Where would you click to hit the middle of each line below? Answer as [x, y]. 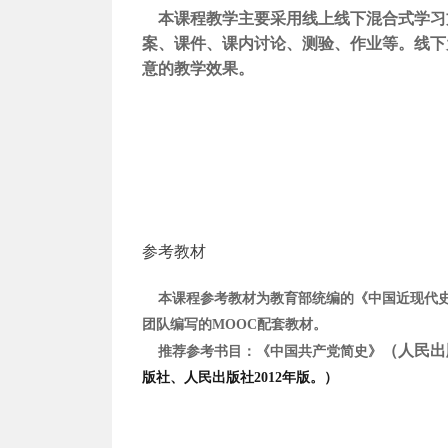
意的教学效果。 [198, 68]
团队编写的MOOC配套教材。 [234, 324]
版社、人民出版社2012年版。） [240, 377]
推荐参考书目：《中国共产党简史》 [262, 351]
